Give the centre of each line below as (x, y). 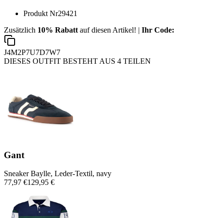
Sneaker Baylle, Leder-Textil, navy (58, 174)
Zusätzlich (21, 30)
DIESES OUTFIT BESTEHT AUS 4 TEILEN (77, 61)
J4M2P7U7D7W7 (32, 52)
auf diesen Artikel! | (110, 30)
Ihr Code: (158, 30)
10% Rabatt (58, 30)
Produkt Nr (41, 13)
